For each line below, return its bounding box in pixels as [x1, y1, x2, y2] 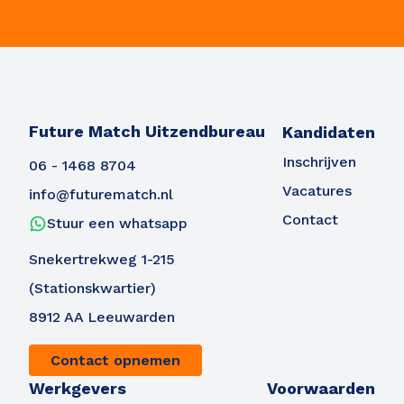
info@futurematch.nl [29, 186, 173, 203]
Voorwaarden [267, 379, 375, 398]
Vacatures [282, 182, 352, 199]
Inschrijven [282, 153, 356, 170]
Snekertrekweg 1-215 [29, 251, 175, 268]
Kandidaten [282, 123, 375, 142]
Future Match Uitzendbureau [29, 122, 265, 141]
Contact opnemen [50, 352, 180, 369]
